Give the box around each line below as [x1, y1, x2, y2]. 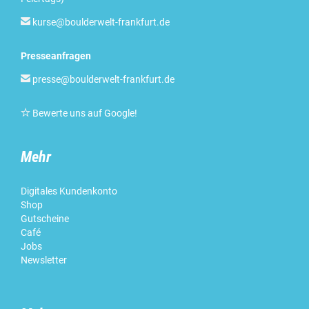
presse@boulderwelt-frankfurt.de [32, 73, 175, 85]
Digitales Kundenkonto [21, 185, 119, 197]
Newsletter [21, 254, 69, 266]
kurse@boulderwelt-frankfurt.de [32, 16, 170, 28]
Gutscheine [21, 212, 69, 224]
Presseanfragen [21, 50, 91, 61]
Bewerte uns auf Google [32, 107, 134, 119]
